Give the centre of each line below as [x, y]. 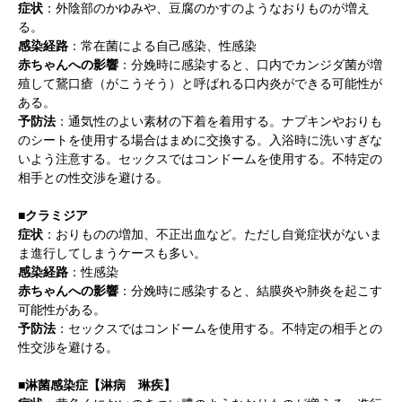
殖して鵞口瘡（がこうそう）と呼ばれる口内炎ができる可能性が [200, 83]
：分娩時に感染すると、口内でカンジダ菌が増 [250, 65]
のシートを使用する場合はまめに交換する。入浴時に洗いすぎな [200, 140]
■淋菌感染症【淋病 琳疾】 [97, 385]
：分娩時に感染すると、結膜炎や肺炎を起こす [250, 291]
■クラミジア [53, 215]
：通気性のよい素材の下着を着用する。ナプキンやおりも [219, 121]
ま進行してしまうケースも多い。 [112, 253]
